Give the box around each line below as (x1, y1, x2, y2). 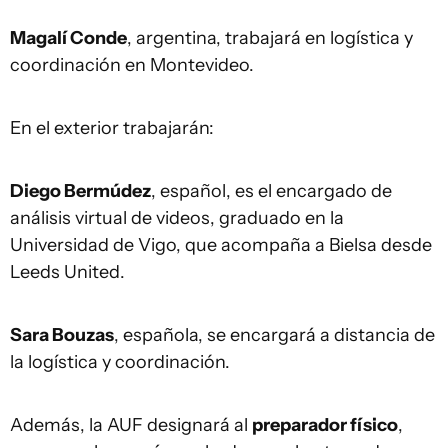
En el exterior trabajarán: (10, 117, 214, 139)
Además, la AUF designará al (10, 414, 252, 436)
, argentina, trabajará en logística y (127, 27, 413, 49)
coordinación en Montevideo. (10, 54, 254, 76)
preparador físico (252, 414, 398, 436)
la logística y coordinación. (10, 351, 230, 373)
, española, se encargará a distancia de (114, 324, 435, 346)
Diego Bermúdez (10, 180, 151, 202)
